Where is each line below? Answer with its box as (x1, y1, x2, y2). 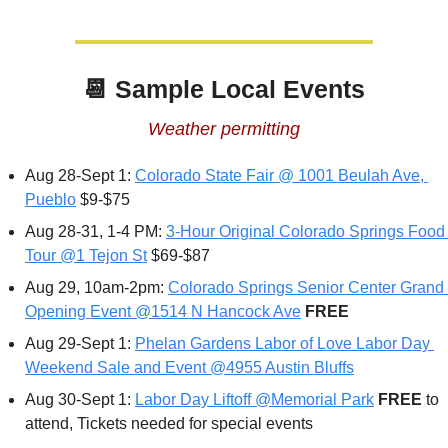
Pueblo (25, 191, 76, 209)
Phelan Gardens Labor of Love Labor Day (135, 335, 430, 353)
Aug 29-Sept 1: (25, 335, 135, 353)
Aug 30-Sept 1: (25, 391, 135, 409)
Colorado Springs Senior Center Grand (168, 279, 444, 297)
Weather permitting (148, 119, 300, 140)
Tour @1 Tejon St (25, 247, 147, 265)
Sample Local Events (108, 75, 365, 104)
